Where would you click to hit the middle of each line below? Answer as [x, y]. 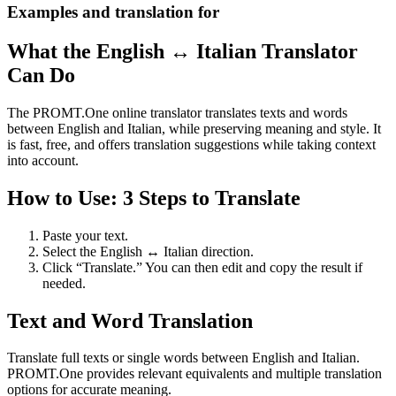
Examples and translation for [113, 12]
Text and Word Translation [130, 320]
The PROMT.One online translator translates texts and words [177, 112]
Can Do [41, 75]
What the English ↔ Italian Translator [183, 51]
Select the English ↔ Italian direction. [148, 251]
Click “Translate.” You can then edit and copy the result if [202, 267]
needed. [64, 283]
